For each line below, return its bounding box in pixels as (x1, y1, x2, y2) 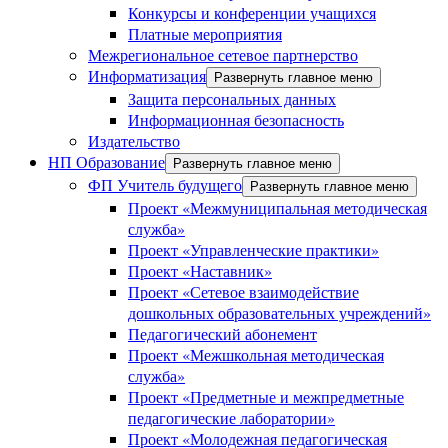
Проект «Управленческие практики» (128, 239, 379, 260)
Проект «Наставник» (128, 260, 272, 281)
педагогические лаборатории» (128, 407, 335, 428)
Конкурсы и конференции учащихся (128, 2, 376, 23)
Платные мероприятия (128, 23, 282, 44)
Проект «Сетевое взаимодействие (128, 281, 359, 302)
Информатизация (88, 65, 206, 86)
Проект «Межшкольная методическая (128, 344, 384, 365)
